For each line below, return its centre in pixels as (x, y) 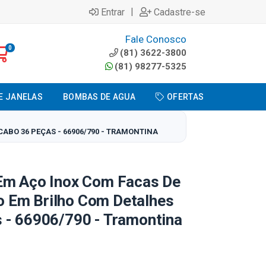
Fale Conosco (156, 39)
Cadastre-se (180, 12)
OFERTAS (186, 97)
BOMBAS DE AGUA (99, 97)
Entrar (113, 12)
